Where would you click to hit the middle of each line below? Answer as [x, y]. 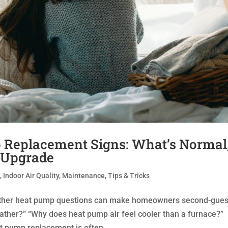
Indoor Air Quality [31, 176]
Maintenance [84, 176]
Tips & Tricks [129, 176]
